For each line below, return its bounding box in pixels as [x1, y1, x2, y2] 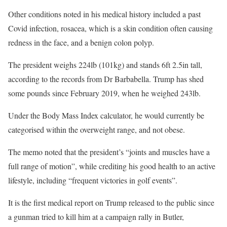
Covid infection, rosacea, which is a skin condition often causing [8, 23, 213, 33]
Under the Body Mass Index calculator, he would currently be [8, 110, 204, 121]
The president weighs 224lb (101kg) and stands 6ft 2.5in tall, [8, 59, 202, 70]
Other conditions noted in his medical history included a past [8, 9, 201, 19]
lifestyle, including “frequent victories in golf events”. [8, 175, 177, 185]
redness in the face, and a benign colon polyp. [8, 37, 154, 48]
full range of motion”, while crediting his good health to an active [8, 161, 215, 171]
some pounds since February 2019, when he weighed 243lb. [8, 88, 201, 98]
